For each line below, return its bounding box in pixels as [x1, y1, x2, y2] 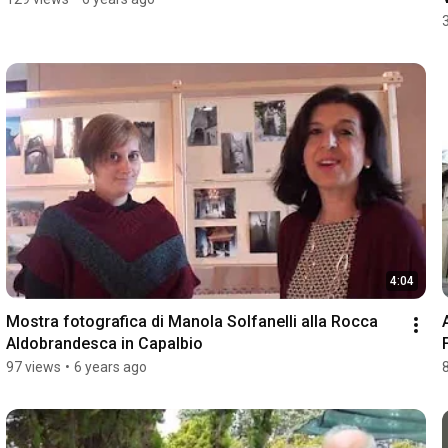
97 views [5, 358, 61, 375]
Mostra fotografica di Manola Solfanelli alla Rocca [5, 311, 378, 331]
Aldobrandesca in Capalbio [5, 333, 203, 353]
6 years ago [73, 358, 147, 375]
